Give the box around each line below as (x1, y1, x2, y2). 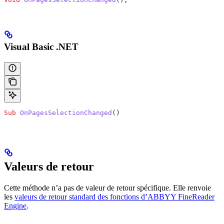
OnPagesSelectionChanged (16, 109, 112, 117)
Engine (4, 201, 26, 210)
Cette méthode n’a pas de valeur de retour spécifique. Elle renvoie (4, 183, 211, 192)
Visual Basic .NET (4, 41, 78, 52)
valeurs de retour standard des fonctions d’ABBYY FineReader (14, 192, 214, 201)
